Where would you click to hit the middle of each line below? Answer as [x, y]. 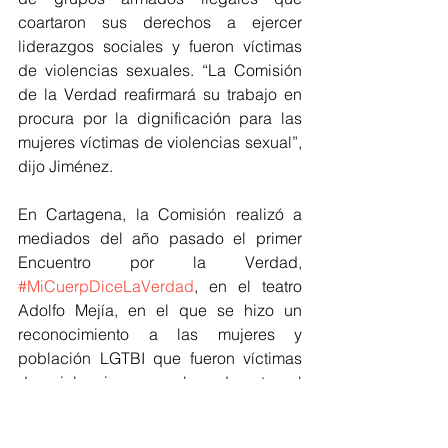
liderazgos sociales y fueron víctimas [160, 46]
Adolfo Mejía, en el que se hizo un [160, 310]
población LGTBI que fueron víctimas [160, 358]
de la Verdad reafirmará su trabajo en [160, 94]
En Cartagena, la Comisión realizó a [160, 214]
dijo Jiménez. [65, 166]
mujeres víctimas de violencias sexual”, [160, 142]
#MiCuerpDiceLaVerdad [106, 286]
